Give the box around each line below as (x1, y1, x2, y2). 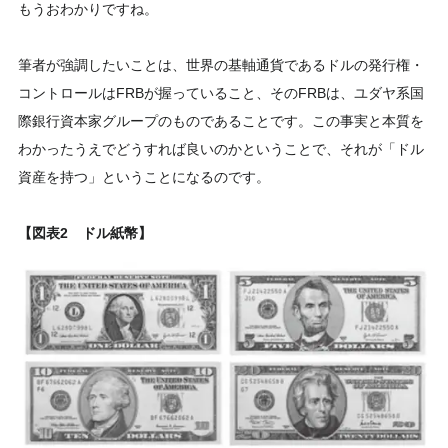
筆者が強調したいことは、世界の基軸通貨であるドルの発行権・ (18, 56, 424, 73)
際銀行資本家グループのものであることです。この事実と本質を (18, 112, 424, 129)
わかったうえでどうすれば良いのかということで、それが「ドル (18, 140, 424, 157)
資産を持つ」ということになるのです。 (18, 168, 270, 185)
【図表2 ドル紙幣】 (18, 224, 152, 241)
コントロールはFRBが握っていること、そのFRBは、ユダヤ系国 (18, 84, 424, 101)
